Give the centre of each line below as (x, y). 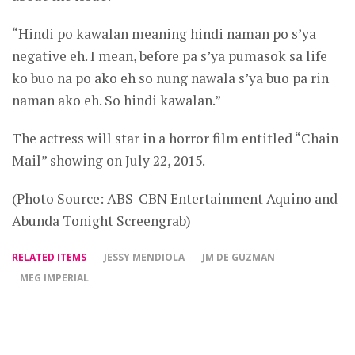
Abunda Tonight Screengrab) (101, 221)
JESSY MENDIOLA (144, 258)
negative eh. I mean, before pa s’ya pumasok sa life (170, 56)
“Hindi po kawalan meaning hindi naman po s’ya (164, 34)
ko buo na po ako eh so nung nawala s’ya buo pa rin (170, 78)
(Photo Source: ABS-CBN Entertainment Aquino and (175, 199)
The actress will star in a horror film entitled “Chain (175, 139)
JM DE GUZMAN (239, 258)
